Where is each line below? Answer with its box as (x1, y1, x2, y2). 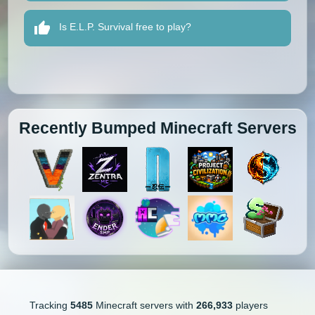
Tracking (29, 300, 70, 311)
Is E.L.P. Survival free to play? (59, 21, 192, 33)
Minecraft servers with (92, 300, 196, 311)
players (232, 300, 268, 311)
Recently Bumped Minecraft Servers (18, 119, 297, 138)
